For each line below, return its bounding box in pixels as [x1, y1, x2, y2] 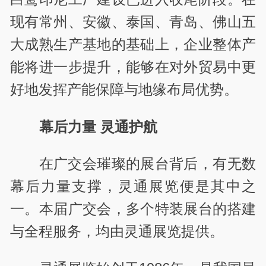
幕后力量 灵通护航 [39, 118, 157, 135]
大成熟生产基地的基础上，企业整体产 [10, 36, 256, 53]
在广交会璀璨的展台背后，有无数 [39, 155, 256, 172]
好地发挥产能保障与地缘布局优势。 [10, 81, 239, 98]
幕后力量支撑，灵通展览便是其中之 [10, 178, 256, 194]
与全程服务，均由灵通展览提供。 [10, 223, 224, 239]
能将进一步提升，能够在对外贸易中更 [10, 59, 256, 75]
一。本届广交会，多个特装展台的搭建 [10, 200, 256, 217]
